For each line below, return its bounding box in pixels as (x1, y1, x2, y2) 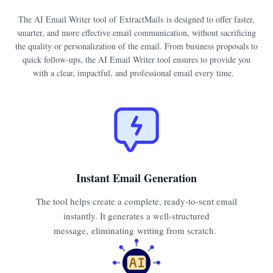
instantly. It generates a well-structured (63, 209, 210, 222)
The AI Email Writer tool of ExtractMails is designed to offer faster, (18, 13, 255, 25)
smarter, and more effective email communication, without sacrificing (17, 26, 256, 38)
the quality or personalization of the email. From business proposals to (15, 40, 258, 52)
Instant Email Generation (76, 169, 197, 186)
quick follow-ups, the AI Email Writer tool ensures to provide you (23, 53, 250, 65)
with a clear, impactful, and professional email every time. (33, 66, 240, 79)
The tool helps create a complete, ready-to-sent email (36, 194, 237, 207)
